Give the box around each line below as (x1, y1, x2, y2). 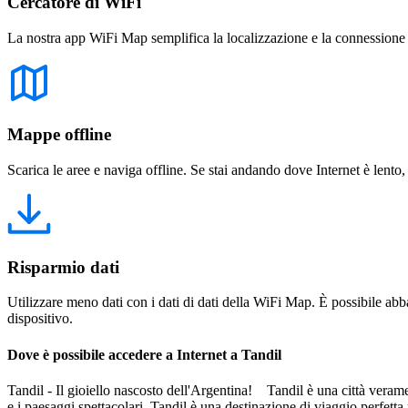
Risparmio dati (7, 257, 119, 277)
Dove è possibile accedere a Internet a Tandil (7, 346, 281, 362)
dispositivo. (7, 311, 73, 327)
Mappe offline (7, 125, 111, 145)
